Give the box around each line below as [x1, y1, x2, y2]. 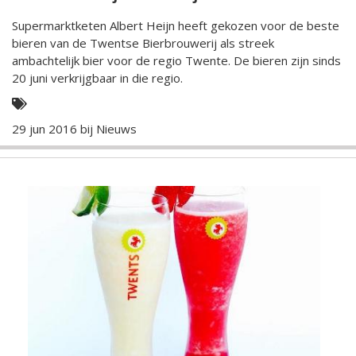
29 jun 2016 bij [12, 121, 96, 137]
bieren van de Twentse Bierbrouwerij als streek [12, 35, 274, 52]
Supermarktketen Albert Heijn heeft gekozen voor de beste [12, 17, 339, 34]
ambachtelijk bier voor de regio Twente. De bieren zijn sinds [12, 52, 234, 69]
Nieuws [96, 121, 137, 137]
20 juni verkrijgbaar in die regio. [12, 70, 183, 87]
